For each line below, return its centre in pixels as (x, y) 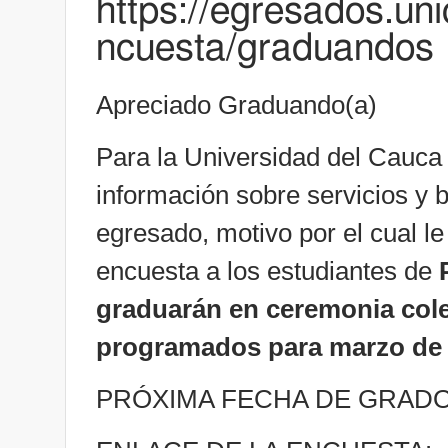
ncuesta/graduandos (265, 49)
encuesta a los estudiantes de (267, 271)
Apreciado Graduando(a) (236, 105)
